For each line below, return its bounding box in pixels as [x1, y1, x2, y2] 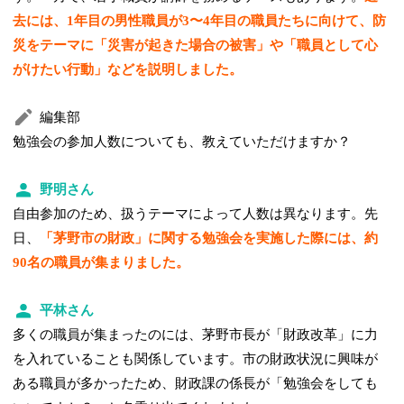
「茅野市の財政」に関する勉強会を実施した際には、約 [40, 230, 379, 245]
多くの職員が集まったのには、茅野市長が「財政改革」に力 [13, 326, 379, 342]
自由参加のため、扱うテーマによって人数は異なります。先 [13, 206, 379, 221]
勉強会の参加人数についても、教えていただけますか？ [13, 133, 352, 149]
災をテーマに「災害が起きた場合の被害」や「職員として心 [13, 37, 379, 52]
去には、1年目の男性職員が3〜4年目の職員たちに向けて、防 [13, 13, 387, 28]
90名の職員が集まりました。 [13, 254, 190, 270]
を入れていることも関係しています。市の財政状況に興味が [13, 351, 379, 366]
